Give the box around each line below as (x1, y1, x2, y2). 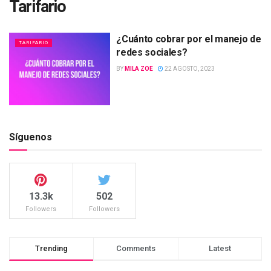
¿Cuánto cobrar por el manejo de (116, 33, 261, 45)
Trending (35, 243, 68, 253)
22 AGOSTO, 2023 (163, 65, 215, 72)
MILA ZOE (125, 65, 154, 72)
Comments (116, 243, 155, 253)
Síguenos (9, 131, 52, 143)
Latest (208, 243, 231, 253)
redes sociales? (116, 47, 188, 58)
